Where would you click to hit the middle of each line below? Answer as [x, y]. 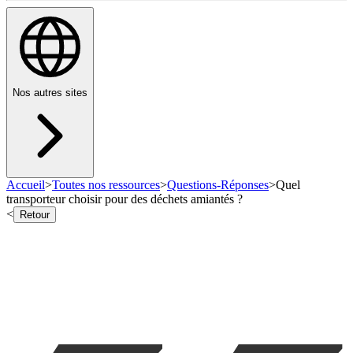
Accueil [26, 185]
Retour [35, 215]
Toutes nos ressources [106, 185]
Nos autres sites [50, 93]
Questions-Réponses [218, 185]
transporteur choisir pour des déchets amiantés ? [124, 199]
